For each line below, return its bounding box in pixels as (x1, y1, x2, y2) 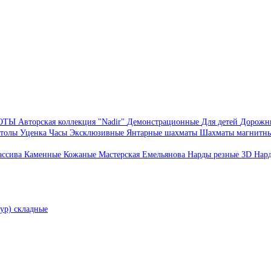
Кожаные (64, 149, 99, 159)
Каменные (24, 149, 64, 159)
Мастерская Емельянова (99, 149, 188, 159)
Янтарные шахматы (126, 128, 200, 137)
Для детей (201, 117, 240, 126)
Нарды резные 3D (188, 149, 254, 159)
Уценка (20, 128, 49, 137)
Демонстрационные (127, 117, 201, 126)
